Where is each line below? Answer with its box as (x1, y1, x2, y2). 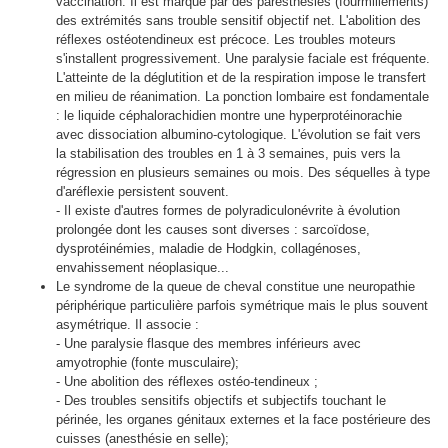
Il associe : (135, 316, 199, 332)
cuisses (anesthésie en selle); (56, 430, 229, 446)
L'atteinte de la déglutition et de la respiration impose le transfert (56, 69, 426, 85)
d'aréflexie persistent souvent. (56, 183, 229, 199)
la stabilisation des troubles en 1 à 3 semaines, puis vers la (56, 145, 400, 161)
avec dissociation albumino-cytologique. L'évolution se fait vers (56, 126, 421, 142)
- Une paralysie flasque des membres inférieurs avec (56, 335, 361, 351)
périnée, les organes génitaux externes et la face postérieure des (56, 411, 431, 427)
